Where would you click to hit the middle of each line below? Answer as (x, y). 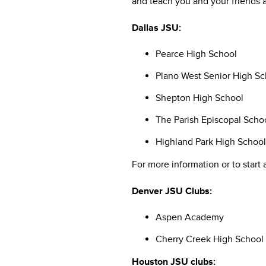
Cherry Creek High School (210, 239)
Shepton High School (199, 98)
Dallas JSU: (156, 28)
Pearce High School (196, 54)
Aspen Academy (190, 217)
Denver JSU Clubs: (172, 191)
